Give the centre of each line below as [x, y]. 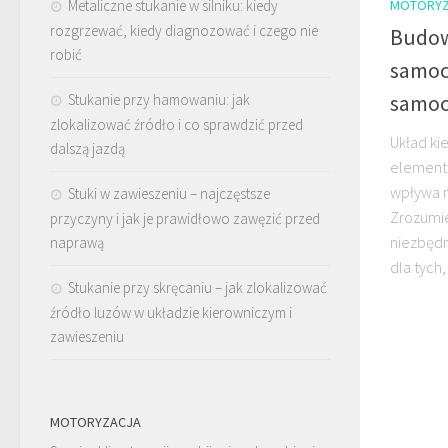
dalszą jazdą [87, 148]
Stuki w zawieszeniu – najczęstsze [169, 193]
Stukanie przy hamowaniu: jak [159, 99]
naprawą [77, 242]
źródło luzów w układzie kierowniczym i [171, 312]
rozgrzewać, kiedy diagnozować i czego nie [184, 30]
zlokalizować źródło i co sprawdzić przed [176, 124]
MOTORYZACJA [95, 422]
